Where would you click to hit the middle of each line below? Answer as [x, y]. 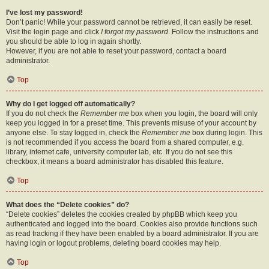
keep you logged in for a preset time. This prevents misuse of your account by [131, 123]
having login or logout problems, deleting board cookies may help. [113, 243]
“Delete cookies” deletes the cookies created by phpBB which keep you [122, 214]
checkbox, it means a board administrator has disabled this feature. [115, 162]
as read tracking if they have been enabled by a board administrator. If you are [132, 234]
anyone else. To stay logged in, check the [74, 133]
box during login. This [226, 133]
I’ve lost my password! [44, 13]
